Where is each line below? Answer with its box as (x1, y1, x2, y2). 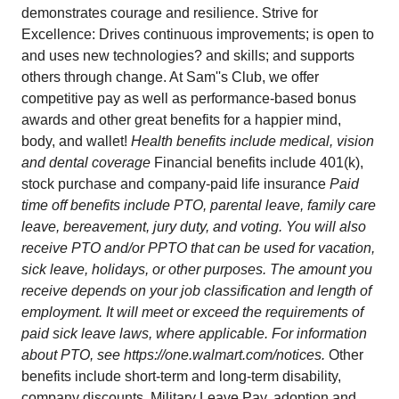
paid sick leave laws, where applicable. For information (21, 326, 367, 341)
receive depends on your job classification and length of (21, 283, 371, 298)
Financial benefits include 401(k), (154, 155, 363, 170)
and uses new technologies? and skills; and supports (21, 48, 354, 63)
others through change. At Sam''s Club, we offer (21, 69, 319, 85)
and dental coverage (21, 155, 154, 170)
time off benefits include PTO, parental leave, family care (21, 198, 376, 213)
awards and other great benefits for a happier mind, (21, 112, 341, 127)
